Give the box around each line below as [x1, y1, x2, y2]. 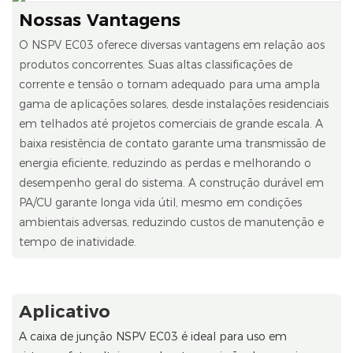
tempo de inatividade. [18, 234, 136, 249]
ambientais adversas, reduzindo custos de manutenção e [18, 214, 324, 229]
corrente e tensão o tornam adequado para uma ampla [18, 76, 320, 91]
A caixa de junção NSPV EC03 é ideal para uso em [18, 329, 287, 344]
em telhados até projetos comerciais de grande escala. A [18, 116, 323, 131]
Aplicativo [18, 301, 110, 323]
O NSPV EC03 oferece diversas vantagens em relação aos [18, 37, 325, 52]
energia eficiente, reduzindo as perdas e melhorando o [18, 155, 311, 170]
